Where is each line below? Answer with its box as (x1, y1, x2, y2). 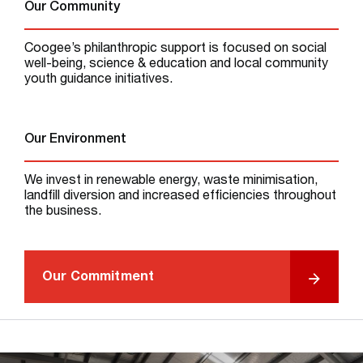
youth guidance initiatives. (24, 73, 173, 87)
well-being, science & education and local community (24, 58, 328, 71)
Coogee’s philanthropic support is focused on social (24, 42, 327, 56)
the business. (24, 205, 101, 219)
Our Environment (24, 133, 126, 147)
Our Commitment (42, 271, 155, 284)
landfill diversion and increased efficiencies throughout (24, 190, 336, 203)
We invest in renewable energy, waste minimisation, (24, 174, 318, 188)
